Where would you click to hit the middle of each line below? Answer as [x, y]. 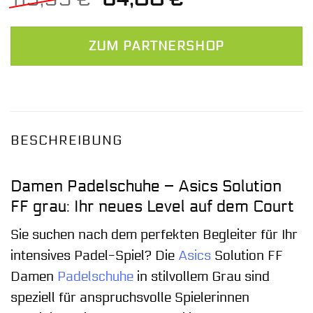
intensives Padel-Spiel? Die [94, 256]
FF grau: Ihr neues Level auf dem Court [152, 206]
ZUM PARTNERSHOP [156, 46]
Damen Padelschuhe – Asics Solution [146, 186]
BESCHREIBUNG [66, 141]
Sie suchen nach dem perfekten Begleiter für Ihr [154, 235]
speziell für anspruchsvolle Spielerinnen [130, 298]
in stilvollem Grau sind [202, 277]
